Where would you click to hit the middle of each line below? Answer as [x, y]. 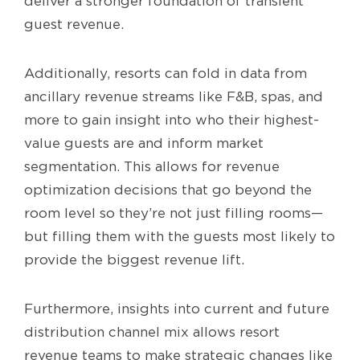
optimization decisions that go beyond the [168, 190]
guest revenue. [74, 25]
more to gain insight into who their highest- [172, 120]
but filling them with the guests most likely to [180, 237]
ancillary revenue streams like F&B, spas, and [174, 97]
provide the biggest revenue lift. [134, 260]
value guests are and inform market [144, 143]
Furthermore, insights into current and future [177, 309]
